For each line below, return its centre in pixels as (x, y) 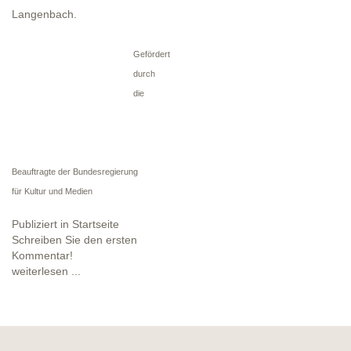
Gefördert (152, 54)
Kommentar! (42, 256)
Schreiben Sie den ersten (74, 240)
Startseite (96, 224)
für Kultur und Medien (52, 192)
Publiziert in (40, 224)
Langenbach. (44, 14)
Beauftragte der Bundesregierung (75, 172)
